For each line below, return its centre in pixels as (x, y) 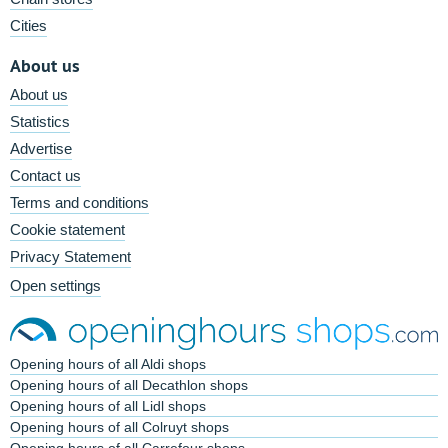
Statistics (40, 121)
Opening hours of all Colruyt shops (119, 427)
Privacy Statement (70, 256)
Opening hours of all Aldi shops (108, 364)
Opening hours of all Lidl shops (108, 406)
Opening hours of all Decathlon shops (129, 385)
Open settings (55, 285)
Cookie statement (67, 229)
